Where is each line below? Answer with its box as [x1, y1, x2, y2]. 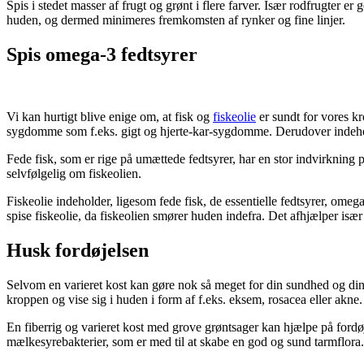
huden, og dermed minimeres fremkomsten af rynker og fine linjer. [6, 13, 345, 28]
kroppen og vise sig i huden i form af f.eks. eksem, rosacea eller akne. [6, 292, 362, 307]
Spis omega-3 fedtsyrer [6, 44, 197, 66]
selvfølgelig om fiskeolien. [6, 167, 141, 181]
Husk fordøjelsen [6, 240, 149, 262]
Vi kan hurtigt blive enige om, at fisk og [6, 110, 213, 124]
